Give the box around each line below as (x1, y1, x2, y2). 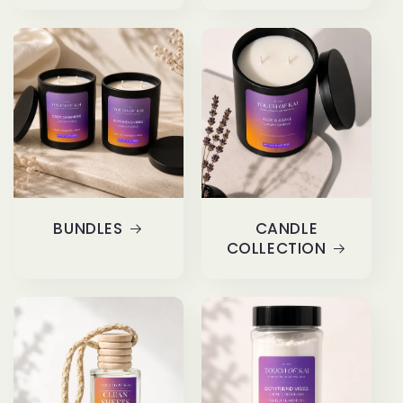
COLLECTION (226, 237, 327, 260)
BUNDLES (53, 218, 123, 240)
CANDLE (255, 218, 318, 240)
